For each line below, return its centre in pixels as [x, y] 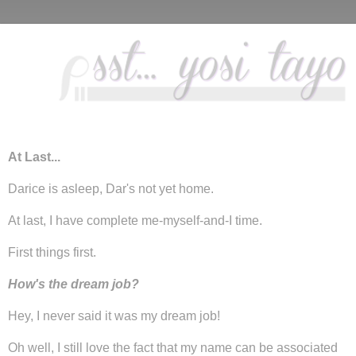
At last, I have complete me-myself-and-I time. [135, 220]
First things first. [52, 252]
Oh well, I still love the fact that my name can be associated [173, 347]
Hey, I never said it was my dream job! [114, 315]
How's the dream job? [74, 284]
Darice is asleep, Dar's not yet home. [111, 188]
